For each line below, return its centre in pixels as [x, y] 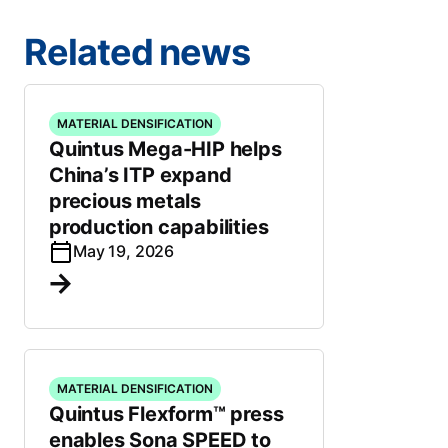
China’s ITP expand [140, 175]
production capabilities [159, 227]
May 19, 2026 [124, 251]
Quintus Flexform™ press [166, 414]
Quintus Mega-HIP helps [165, 149]
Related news [137, 52]
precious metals [125, 201]
